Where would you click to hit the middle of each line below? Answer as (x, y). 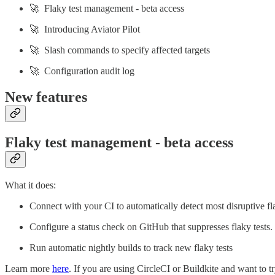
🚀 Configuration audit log (82, 71)
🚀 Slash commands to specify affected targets (120, 50)
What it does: (30, 185)
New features (46, 97)
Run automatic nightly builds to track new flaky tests (131, 248)
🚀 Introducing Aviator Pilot (85, 29)
